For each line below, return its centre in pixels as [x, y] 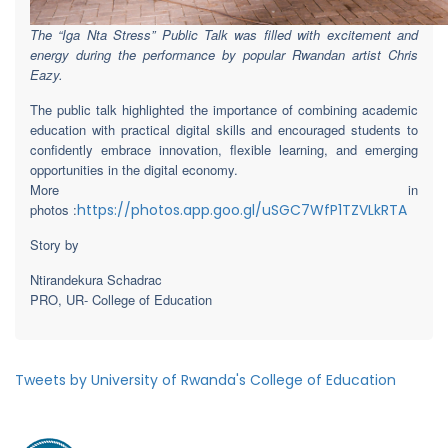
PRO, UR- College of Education [121, 299]
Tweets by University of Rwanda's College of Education [205, 380]
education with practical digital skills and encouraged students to [224, 129]
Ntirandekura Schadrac [96, 279]
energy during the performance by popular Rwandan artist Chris [224, 54]
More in [224, 189]
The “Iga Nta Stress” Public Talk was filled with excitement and [224, 34]
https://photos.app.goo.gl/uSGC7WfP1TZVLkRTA [242, 210]
